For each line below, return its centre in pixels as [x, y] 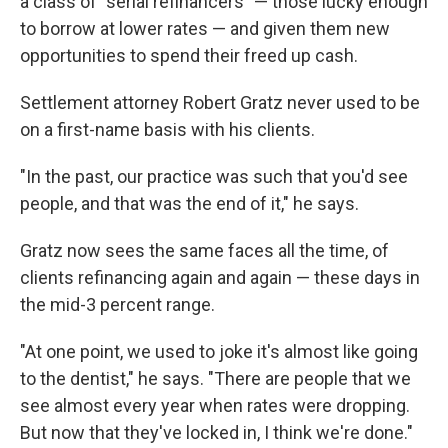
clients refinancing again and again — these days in [220, 277]
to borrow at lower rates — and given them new [205, 28]
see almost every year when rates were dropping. [215, 405]
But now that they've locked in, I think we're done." [216, 432]
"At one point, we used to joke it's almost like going [219, 351]
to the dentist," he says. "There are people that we [215, 378]
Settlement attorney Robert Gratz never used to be [220, 102]
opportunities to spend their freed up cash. [189, 55]
